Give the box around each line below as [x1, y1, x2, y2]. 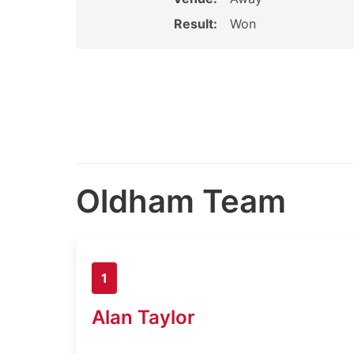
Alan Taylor [92, 305, 195, 329]
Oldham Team [76, 182, 286, 220]
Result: [173, 16, 217, 32]
